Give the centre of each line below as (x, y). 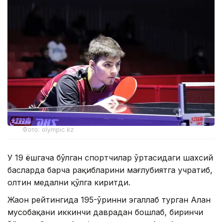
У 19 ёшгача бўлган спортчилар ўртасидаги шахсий (110, 158)
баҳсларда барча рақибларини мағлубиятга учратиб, (110, 170)
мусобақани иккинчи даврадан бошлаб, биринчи (105, 212)
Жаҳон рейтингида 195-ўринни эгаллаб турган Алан (109, 200)
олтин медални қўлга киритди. (69, 183)
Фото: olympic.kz (48, 130)
